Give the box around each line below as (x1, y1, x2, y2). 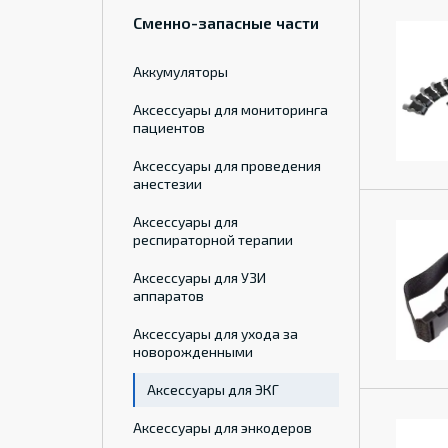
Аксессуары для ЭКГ (147, 381, 279, 398)
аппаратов (133, 287, 204, 304)
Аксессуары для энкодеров (133, 419, 312, 436)
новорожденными (133, 343, 253, 360)
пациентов (133, 119, 205, 136)
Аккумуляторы (133, 63, 228, 80)
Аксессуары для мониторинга (133, 101, 328, 118)
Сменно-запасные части (133, 13, 319, 32)
